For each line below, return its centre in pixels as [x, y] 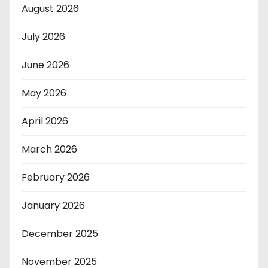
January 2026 [53, 205]
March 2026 [49, 149]
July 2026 [43, 37]
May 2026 [44, 93]
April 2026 [45, 121]
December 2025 [60, 234]
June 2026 [45, 65]
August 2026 [50, 9]
